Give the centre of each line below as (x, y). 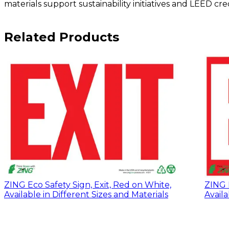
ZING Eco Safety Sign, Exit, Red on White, (88, 185)
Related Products (62, 37)
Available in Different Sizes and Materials (86, 194)
